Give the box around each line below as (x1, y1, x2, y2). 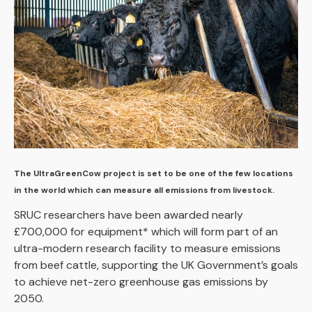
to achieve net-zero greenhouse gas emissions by (14, 274, 268, 290)
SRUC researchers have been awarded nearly (14, 208, 243, 223)
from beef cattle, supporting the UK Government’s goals (14, 258, 298, 273)
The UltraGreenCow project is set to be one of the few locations (14, 168, 293, 180)
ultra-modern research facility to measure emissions (14, 241, 281, 256)
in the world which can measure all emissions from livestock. (14, 185, 276, 196)
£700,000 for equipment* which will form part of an (14, 224, 278, 240)
